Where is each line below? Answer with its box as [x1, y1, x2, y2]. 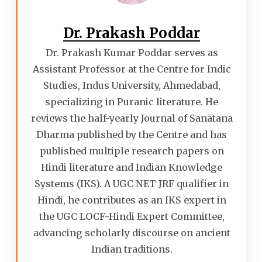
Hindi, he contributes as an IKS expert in [37, 194, 226, 206]
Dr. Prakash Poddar [63, 23, 201, 42]
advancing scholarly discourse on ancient [33, 226, 230, 239]
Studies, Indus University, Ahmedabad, [43, 79, 220, 91]
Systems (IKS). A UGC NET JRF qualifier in [35, 177, 229, 189]
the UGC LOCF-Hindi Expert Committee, [39, 210, 225, 222]
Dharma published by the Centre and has [36, 128, 227, 140]
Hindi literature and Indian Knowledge [41, 161, 223, 173]
